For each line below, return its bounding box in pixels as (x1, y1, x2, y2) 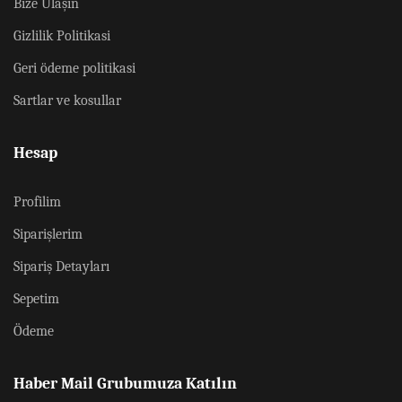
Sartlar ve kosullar (13, 92, 121, 109)
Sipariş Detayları (13, 258, 109, 275)
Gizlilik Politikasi (13, 28, 110, 44)
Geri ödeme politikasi (13, 60, 135, 76)
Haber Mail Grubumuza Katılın (13, 374, 237, 393)
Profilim (13, 194, 61, 210)
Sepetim (13, 291, 59, 307)
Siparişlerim (13, 226, 83, 242)
